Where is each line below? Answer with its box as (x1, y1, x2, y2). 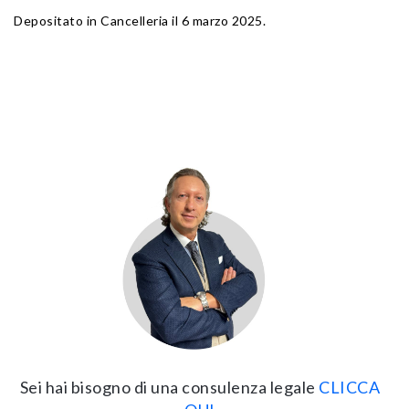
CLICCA (319, 376, 381, 397)
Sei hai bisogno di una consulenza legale (19, 376, 320, 397)
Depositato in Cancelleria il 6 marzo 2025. (14, 12, 266, 28)
